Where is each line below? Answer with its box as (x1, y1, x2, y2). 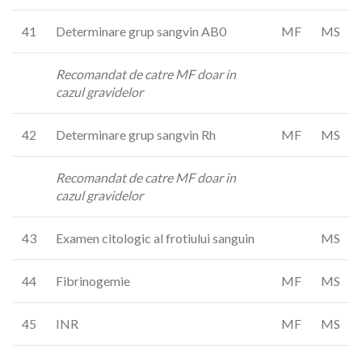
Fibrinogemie (56, 273, 130, 288)
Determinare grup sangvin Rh (56, 127, 216, 142)
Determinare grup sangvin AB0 (56, 23, 226, 39)
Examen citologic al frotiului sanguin (56, 230, 255, 246)
